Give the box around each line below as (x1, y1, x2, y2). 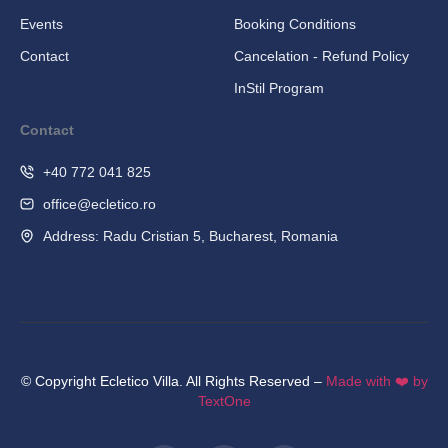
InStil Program (234, 79, 324, 96)
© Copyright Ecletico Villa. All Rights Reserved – (20, 372, 326, 389)
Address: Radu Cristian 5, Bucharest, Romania (42, 227, 338, 244)
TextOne (197, 392, 251, 409)
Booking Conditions (234, 15, 356, 32)
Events (20, 15, 63, 32)
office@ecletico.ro (42, 195, 156, 212)
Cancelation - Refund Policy (234, 47, 409, 64)
